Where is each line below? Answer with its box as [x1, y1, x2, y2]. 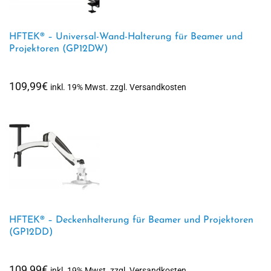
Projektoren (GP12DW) [9, 44, 108, 54]
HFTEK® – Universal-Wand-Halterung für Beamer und [9, 32, 243, 42]
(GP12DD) [9, 227, 53, 237]
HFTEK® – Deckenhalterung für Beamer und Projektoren [9, 215, 253, 225]
